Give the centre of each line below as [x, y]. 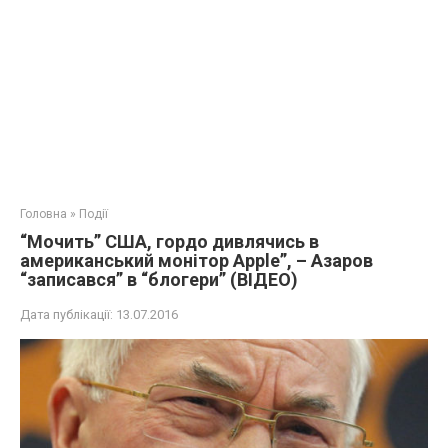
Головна [43, 214]
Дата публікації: [66, 314]
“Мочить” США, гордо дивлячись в [169, 241]
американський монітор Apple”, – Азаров [196, 260]
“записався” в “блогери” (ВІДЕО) [159, 279]
